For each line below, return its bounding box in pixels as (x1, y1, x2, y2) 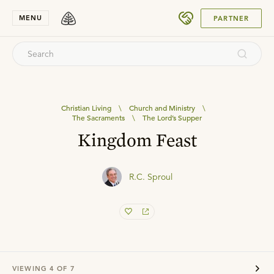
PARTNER (213, 13, 249, 23)
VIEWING (12, 264, 50, 273)
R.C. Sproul (128, 171, 172, 182)
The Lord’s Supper (142, 113, 202, 122)
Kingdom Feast (77, 128, 197, 150)
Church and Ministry (128, 103, 195, 113)
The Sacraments (72, 113, 125, 122)
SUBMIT (215, 9, 242, 17)
